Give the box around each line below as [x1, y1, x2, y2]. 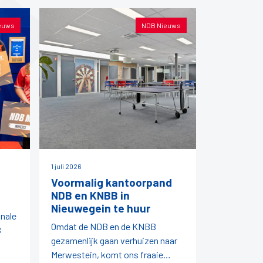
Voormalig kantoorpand [51, 176, 172, 190]
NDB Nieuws [141, 21, 181, 29]
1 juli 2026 [51, 162, 82, 171]
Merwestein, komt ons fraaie [51, 249, 163, 261]
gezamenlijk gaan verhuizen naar [51, 235, 177, 247]
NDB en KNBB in [51, 188, 130, 203]
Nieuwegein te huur [51, 201, 150, 215]
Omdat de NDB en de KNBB [51, 221, 156, 232]
